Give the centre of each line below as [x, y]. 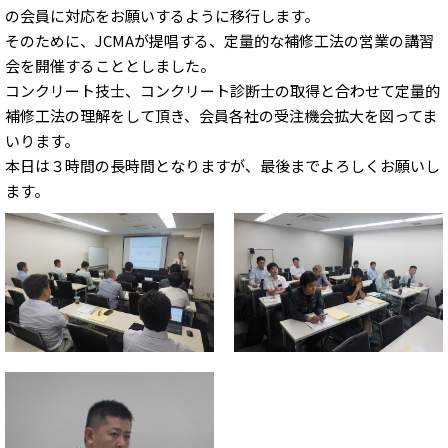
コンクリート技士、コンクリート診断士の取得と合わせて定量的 [222, 90]
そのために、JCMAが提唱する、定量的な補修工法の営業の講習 [219, 40]
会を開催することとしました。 [110, 65]
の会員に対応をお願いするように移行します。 [162, 15]
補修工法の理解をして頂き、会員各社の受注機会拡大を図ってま [221, 115]
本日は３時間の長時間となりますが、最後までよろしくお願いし [222, 165]
